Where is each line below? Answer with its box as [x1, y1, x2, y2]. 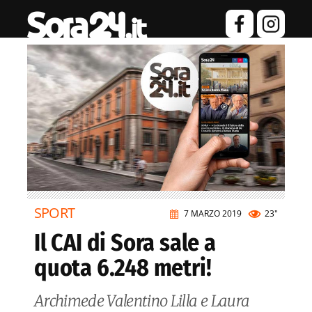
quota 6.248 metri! [34, 253, 212, 283]
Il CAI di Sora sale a [34, 228, 216, 258]
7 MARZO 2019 [184, 208, 242, 220]
